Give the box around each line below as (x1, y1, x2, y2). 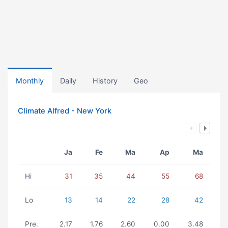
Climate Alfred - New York (18, 106, 111, 116)
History (93, 76, 118, 85)
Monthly (16, 76, 44, 85)
